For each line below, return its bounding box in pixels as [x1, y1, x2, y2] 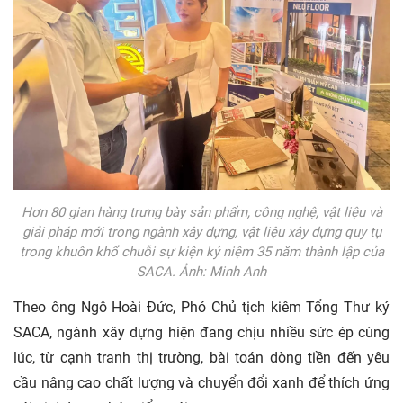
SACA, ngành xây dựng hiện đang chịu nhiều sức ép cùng [13, 323, 390, 341]
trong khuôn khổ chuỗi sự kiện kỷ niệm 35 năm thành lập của [19, 243, 384, 260]
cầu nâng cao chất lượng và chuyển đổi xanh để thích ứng [13, 373, 390, 391]
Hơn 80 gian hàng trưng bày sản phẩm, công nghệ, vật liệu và [21, 203, 382, 220]
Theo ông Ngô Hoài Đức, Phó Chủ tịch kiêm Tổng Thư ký [13, 298, 390, 316]
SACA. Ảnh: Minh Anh [137, 263, 266, 280]
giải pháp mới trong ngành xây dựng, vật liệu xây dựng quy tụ [22, 223, 381, 240]
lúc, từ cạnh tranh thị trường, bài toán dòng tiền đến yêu [13, 348, 390, 366]
